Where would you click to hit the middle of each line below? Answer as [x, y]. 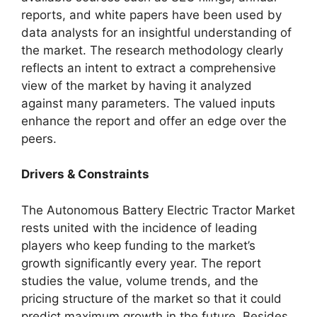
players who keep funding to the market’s [138, 245]
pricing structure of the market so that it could [151, 298]
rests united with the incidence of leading [139, 227]
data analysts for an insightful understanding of [156, 32]
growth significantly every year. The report [141, 263]
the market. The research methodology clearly [152, 50]
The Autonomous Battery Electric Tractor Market [158, 210]
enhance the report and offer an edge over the [154, 121]
